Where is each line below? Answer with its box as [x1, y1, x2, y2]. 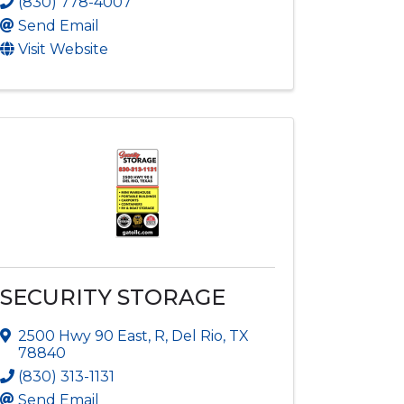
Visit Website [18, 40, 109, 58]
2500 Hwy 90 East [18, 326, 149, 344]
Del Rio [171, 326, 224, 344]
